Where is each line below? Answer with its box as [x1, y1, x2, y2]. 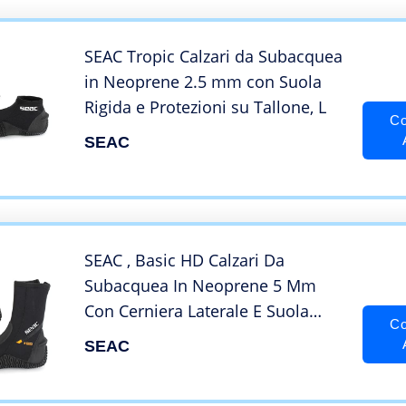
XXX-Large [84, 351, 159, 373]
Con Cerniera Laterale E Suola [84, 300, 309, 323]
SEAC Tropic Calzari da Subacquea [84, 45, 343, 68]
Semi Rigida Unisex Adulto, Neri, [84, 325, 329, 348]
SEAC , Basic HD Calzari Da [84, 249, 285, 272]
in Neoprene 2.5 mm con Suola [84, 71, 322, 93]
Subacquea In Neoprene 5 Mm [84, 275, 316, 297]
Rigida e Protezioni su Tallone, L [84, 96, 326, 119]
